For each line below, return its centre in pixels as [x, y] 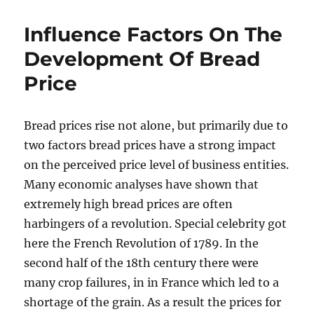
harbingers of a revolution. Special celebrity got [156, 224]
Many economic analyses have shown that [142, 184]
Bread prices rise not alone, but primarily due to [156, 125]
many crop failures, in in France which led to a [152, 282]
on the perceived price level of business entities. [157, 165]
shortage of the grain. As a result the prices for [153, 302]
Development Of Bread [142, 59]
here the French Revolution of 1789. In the [142, 243]
